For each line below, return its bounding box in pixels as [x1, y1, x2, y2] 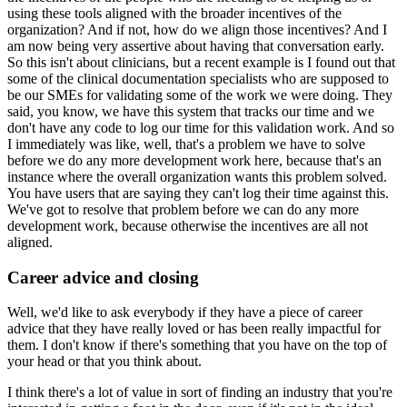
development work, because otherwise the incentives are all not [7, 217, 368, 233]
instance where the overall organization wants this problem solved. [7, 168, 387, 184]
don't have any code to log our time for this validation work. [7, 119, 350, 135]
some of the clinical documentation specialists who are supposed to [7, 70, 389, 86]
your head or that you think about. [7, 353, 202, 370]
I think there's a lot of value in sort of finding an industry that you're [7, 384, 392, 401]
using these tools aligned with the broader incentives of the [7, 5, 342, 21]
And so [352, 119, 394, 135]
